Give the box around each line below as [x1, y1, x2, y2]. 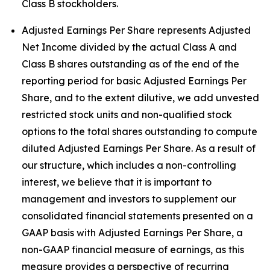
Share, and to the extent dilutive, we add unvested [22, 92, 259, 104]
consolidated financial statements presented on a [22, 210, 253, 222]
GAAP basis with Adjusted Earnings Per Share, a [22, 227, 243, 239]
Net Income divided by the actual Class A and [22, 41, 237, 53]
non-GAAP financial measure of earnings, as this [22, 243, 244, 256]
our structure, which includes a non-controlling [22, 159, 236, 171]
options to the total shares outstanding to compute [22, 125, 257, 137]
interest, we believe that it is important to [22, 176, 212, 188]
